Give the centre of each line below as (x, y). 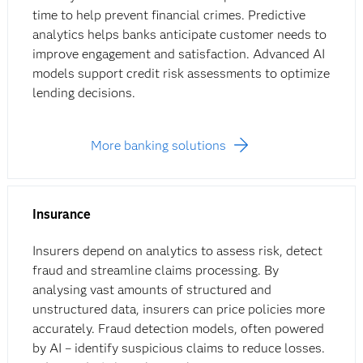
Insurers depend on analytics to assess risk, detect (177, 251)
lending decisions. (83, 93)
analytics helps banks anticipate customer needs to (179, 35)
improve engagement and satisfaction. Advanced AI (178, 54)
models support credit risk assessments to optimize (181, 74)
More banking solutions (158, 146)
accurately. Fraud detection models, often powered (178, 329)
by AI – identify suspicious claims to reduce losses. (178, 348)
